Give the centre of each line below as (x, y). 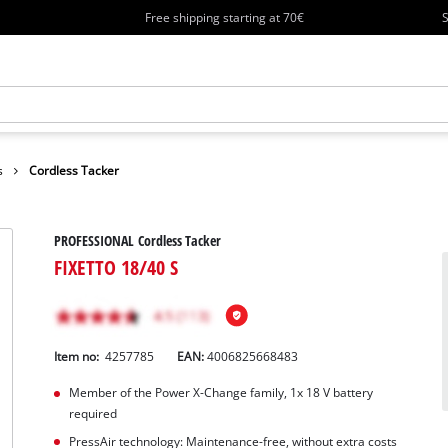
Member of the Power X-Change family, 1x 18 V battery (220, 392)
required (92, 413)
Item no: (78, 356)
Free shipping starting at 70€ (224, 17)
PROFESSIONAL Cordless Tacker (138, 240)
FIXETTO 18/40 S (116, 266)
